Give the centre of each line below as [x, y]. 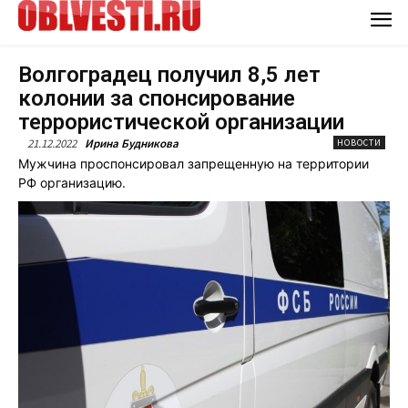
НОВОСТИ [359, 142]
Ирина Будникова [132, 143]
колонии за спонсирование [157, 98]
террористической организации [181, 122]
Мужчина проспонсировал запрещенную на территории [194, 163]
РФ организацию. [72, 182]
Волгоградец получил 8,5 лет [169, 74]
